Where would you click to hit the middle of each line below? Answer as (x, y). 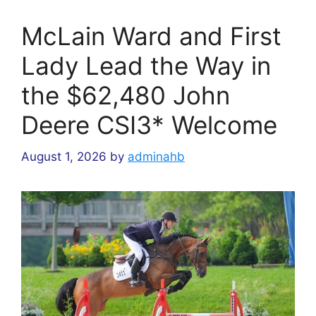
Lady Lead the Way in (146, 66)
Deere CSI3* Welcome (149, 125)
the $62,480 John (126, 96)
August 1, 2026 (64, 156)
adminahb (156, 156)
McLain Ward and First (151, 36)
